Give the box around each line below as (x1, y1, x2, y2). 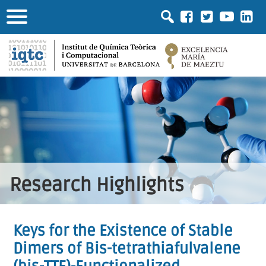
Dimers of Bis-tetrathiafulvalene (13, 239, 241, 258)
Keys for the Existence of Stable (13, 221, 233, 240)
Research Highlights (9, 173, 184, 197)
